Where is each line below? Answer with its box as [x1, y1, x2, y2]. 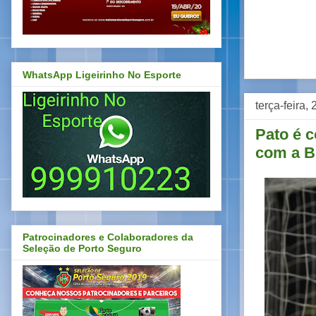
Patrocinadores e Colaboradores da [23, 231, 193, 243]
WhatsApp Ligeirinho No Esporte [23, 68, 181, 80]
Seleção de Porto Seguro [23, 243, 142, 255]
